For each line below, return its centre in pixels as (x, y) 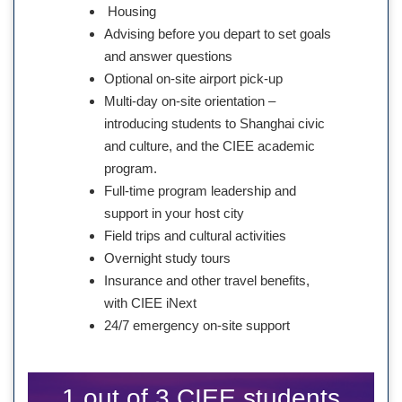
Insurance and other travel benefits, (207, 281)
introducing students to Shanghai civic (214, 124)
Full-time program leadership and (200, 191)
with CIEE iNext (150, 303)
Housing (130, 12)
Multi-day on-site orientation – (190, 101)
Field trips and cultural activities (195, 236)
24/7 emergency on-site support (197, 326)
